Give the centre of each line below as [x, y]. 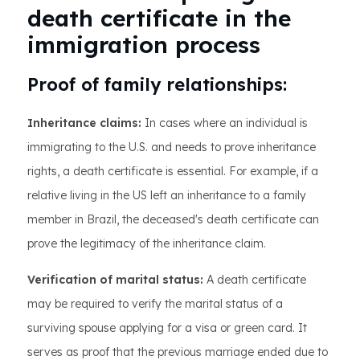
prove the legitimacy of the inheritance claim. [147, 243]
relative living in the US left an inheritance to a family [167, 195]
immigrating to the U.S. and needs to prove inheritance [172, 147]
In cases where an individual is [225, 123]
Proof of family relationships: [157, 84]
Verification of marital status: [115, 280]
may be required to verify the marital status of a [155, 304]
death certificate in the [159, 18]
